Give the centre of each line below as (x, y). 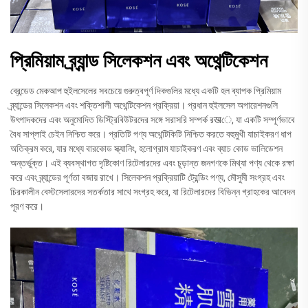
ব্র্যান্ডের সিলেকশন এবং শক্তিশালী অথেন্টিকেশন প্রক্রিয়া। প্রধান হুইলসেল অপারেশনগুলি (144, 105)
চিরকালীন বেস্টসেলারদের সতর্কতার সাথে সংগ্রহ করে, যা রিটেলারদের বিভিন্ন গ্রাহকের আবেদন (153, 191)
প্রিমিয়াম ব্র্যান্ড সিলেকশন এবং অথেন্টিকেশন (139, 60)
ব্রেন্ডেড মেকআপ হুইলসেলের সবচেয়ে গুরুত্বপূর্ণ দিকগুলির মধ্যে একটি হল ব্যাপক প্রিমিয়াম (146, 90)
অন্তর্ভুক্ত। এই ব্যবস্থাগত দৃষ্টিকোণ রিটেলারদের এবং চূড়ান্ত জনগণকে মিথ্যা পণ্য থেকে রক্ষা (152, 163)
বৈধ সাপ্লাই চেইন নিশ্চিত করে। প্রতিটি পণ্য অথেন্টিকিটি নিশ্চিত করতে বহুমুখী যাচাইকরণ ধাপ (151, 134)
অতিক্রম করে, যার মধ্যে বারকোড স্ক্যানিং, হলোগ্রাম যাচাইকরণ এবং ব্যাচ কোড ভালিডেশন (146, 148)
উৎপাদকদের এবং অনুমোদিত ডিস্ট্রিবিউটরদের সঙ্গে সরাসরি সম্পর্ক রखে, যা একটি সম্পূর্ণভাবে (153, 119)
